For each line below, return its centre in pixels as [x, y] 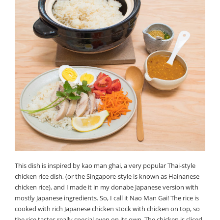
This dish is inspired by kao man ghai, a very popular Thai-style [105, 166]
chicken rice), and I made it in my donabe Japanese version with [107, 187]
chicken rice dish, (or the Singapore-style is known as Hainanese [107, 177]
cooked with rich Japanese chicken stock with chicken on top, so [108, 209]
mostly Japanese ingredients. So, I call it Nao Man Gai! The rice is [107, 198]
